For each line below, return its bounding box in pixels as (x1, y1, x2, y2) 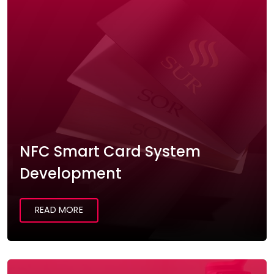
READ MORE (35, 204, 83, 217)
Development (20, 163, 122, 184)
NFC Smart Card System (20, 141, 201, 162)
